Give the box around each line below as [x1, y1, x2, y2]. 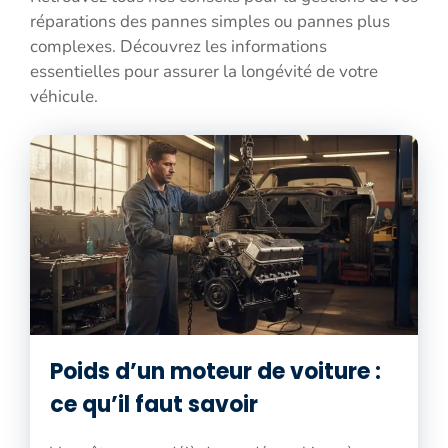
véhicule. [30, 85, 98, 108]
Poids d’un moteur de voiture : [50, 355, 381, 387]
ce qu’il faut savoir [50, 388, 258, 420]
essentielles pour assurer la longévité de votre [30, 60, 378, 83]
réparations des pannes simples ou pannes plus [30, 10, 390, 33]
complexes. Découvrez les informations [30, 35, 327, 58]
